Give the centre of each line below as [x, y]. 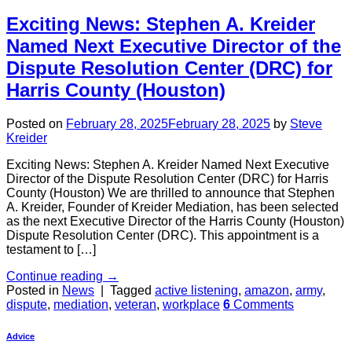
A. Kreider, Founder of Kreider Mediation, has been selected [172, 207]
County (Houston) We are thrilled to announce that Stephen [170, 193]
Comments [262, 305]
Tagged [132, 291]
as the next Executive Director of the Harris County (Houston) [175, 222]
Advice [20, 337]
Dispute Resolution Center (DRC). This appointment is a [163, 236]
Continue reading [56, 277]
